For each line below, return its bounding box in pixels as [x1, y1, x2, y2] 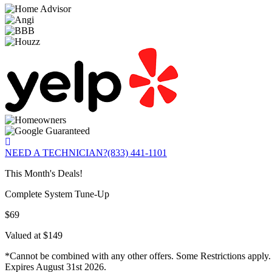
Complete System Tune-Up [5, 189, 109, 200]
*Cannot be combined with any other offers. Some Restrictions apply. [5, 251, 271, 262]
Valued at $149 [5, 230, 63, 241]
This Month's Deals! [5, 168, 83, 179]
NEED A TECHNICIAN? [5, 148, 107, 158]
